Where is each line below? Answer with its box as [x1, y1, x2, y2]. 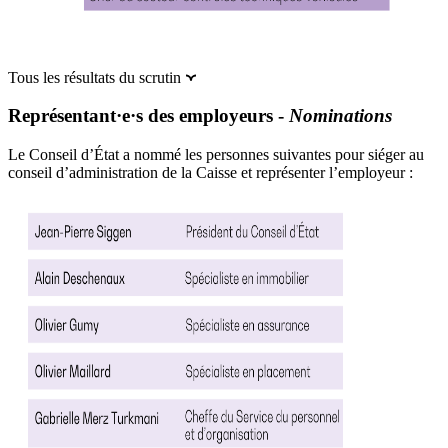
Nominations [289, 105, 392, 127]
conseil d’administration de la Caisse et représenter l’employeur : [8, 164, 413, 182]
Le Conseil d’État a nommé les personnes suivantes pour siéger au [8, 146, 424, 164]
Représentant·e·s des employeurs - [8, 105, 289, 127]
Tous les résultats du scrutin [8, 68, 185, 86]
